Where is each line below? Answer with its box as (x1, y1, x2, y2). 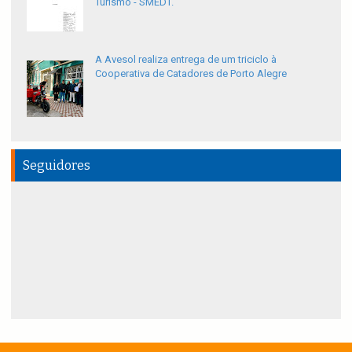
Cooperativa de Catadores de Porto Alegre (95, 68, 287, 80)
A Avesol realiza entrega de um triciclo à (95, 53, 277, 66)
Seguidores (23, 158, 90, 174)
